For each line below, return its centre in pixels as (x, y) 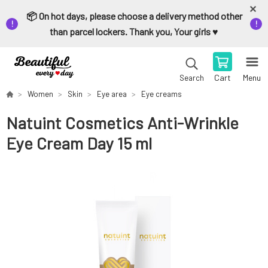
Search (191, 78)
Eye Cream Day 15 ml (79, 143)
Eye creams (162, 94)
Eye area (112, 94)
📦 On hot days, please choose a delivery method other (134, 16)
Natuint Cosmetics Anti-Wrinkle (122, 123)
